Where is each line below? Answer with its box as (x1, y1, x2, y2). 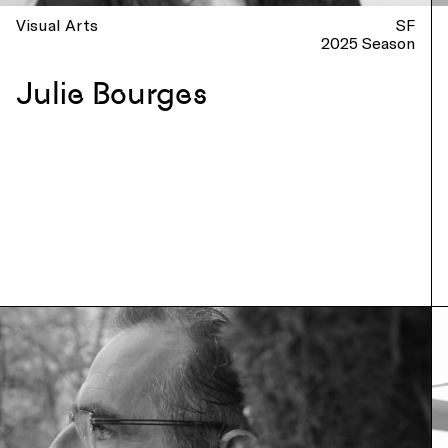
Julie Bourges (16, 75, 207, 112)
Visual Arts (16, 15, 98, 34)
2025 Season (321, 33, 416, 52)
